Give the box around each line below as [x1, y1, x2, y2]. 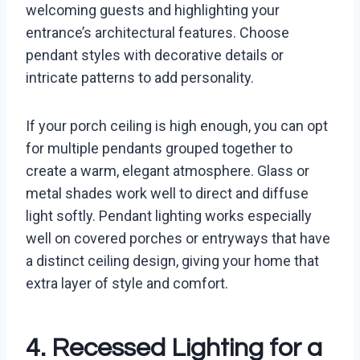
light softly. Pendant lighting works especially [26, 207, 312, 225]
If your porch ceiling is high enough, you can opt [26, 117, 328, 135]
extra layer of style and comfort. [26, 275, 228, 292]
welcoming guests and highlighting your [26, 2, 280, 19]
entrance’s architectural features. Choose [26, 24, 289, 42]
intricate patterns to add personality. [26, 69, 254, 87]
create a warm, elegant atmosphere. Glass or [26, 162, 309, 180]
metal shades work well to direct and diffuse [26, 185, 309, 202]
